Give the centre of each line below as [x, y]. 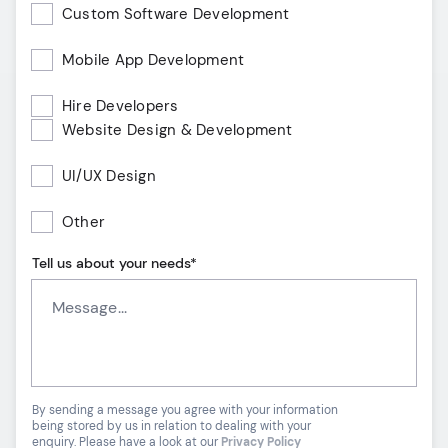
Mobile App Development [153, 60]
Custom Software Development [176, 14]
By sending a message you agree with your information [185, 409]
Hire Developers [120, 106]
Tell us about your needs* [114, 263]
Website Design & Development [177, 130]
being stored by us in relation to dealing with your [171, 425]
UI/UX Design [109, 176]
